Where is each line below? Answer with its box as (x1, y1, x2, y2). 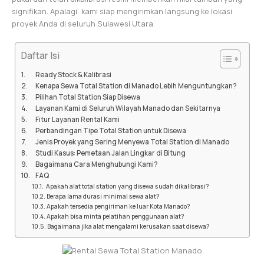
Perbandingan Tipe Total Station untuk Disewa (35, 126, 186, 135)
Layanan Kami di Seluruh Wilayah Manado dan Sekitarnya (35, 103, 220, 113)
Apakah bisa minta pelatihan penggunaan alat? (46, 212, 184, 220)
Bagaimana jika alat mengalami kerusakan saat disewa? (47, 222, 210, 230)
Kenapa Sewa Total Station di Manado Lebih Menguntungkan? (35, 81, 237, 90)
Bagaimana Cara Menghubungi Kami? (35, 159, 158, 169)
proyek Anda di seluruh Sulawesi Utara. (12, 18, 155, 29)
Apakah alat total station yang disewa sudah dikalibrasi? (45, 181, 209, 190)
